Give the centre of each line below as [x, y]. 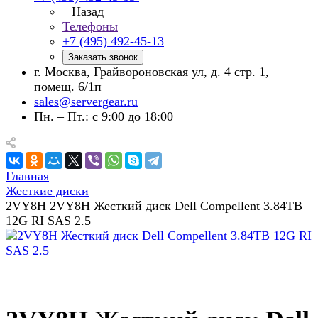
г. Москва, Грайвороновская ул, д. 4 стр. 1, [152, 72]
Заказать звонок [103, 57]
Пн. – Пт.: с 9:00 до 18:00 [104, 116]
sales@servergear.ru [86, 102]
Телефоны [90, 26]
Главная [27, 176]
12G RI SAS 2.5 [48, 221]
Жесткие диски [47, 191]
